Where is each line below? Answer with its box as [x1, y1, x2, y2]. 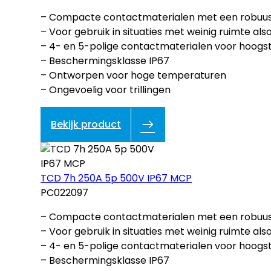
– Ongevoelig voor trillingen [41, 83, 171, 97]
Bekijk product [51, 117, 122, 132]
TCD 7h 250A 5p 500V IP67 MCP [41, 171, 192, 186]
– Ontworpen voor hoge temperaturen [41, 68, 227, 83]
